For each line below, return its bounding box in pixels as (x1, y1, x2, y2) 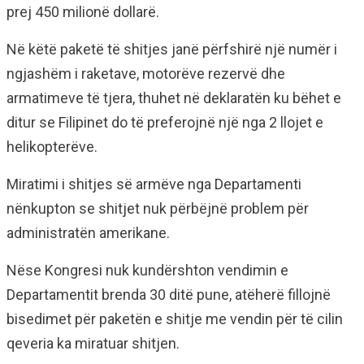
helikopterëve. (6, 138, 97, 155)
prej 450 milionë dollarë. (6, 3, 159, 20)
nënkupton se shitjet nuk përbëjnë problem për (6, 200, 309, 217)
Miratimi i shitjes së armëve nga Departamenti (6, 175, 301, 193)
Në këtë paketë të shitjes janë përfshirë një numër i (6, 41, 337, 58)
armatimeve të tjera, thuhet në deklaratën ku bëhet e (6, 89, 341, 106)
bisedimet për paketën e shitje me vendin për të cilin (6, 310, 343, 327)
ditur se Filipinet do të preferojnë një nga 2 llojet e (6, 114, 323, 131)
